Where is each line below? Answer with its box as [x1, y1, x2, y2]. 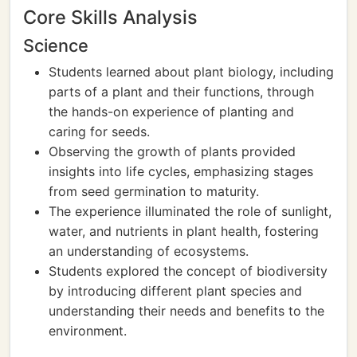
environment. [49, 323, 127, 339]
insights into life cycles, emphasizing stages [49, 163, 313, 179]
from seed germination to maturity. [49, 183, 259, 199]
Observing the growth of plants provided [49, 143, 296, 159]
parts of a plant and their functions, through [49, 84, 314, 100]
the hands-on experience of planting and [49, 104, 294, 120]
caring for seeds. [49, 124, 150, 139]
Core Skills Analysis [23, 6, 198, 29]
